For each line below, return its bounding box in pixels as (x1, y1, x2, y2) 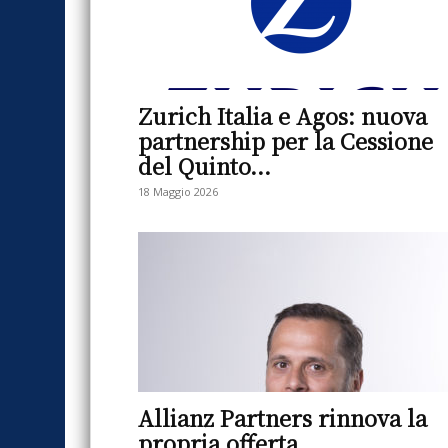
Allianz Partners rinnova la (138, 402, 427, 433)
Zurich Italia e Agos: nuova (138, 100, 427, 131)
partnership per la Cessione (138, 125, 433, 156)
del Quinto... (138, 150, 271, 181)
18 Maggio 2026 (138, 184, 218, 199)
